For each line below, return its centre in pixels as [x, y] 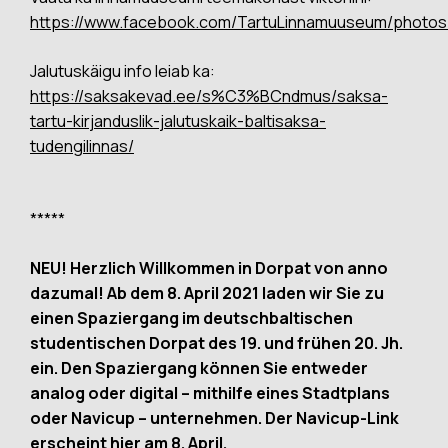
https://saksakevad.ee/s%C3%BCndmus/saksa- [209, 96]
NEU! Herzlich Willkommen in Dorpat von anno [209, 268]
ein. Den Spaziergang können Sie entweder [199, 368]
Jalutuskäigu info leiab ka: [122, 71]
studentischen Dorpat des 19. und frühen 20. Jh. [216, 343]
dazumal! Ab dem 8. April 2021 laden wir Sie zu [207, 293]
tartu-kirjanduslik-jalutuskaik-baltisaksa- [178, 121]
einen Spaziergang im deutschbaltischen [191, 318]
